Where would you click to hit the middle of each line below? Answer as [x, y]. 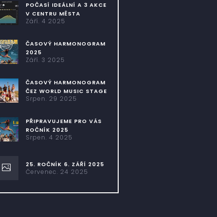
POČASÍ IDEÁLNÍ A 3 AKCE [66, 5]
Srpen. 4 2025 [49, 137]
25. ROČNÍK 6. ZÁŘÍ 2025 [65, 164]
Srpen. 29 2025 [52, 99]
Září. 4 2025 [46, 21]
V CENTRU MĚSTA [53, 14]
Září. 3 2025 [46, 60]
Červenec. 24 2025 [57, 172]
